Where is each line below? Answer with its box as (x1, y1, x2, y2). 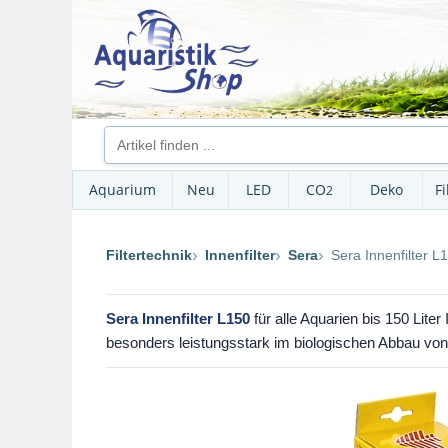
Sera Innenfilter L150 (106, 310, 250, 327)
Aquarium (89, 180, 156, 199)
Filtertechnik (106, 246, 192, 263)
